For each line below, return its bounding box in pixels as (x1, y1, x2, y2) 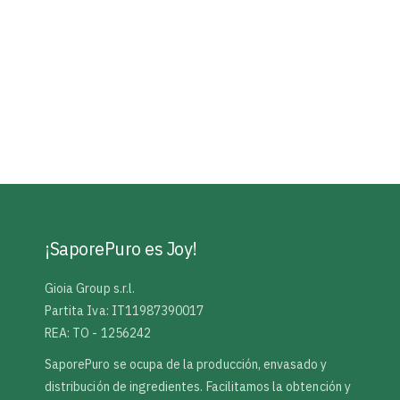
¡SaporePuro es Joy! (45, 237, 197, 261)
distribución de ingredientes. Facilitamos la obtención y (45, 379, 351, 396)
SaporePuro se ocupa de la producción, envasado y (45, 356, 328, 373)
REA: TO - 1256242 (45, 325, 151, 342)
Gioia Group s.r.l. (45, 280, 135, 297)
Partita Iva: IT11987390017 (45, 303, 204, 320)
